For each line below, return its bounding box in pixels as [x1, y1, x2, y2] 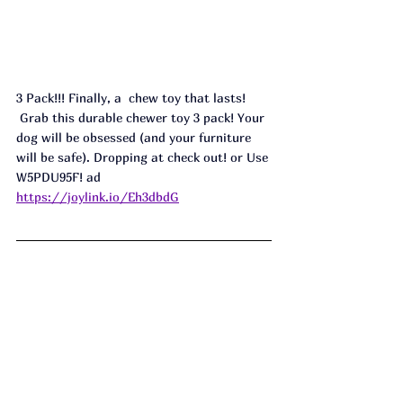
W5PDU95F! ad [16, 169, 101, 185]
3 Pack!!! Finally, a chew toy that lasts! [16, 90, 249, 106]
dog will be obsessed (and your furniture [16, 130, 255, 146]
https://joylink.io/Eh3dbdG [16, 189, 179, 205]
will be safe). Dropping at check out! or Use [16, 149, 272, 166]
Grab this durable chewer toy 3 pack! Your [16, 110, 268, 126]
